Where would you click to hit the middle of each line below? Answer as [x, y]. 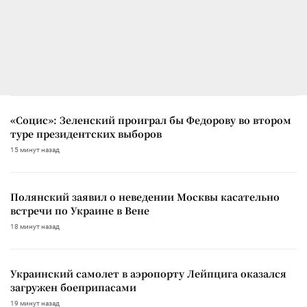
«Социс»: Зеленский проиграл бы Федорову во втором [151, 120]
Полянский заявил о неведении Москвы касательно [145, 196]
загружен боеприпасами [73, 287]
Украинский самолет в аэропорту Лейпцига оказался [148, 273]
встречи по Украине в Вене [80, 210]
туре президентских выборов [86, 133]
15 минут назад [35, 149]
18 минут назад [35, 226]
